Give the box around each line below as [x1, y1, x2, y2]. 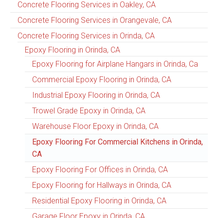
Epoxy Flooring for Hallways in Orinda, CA [32, 180, 171, 190]
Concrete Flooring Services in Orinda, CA [18, 31, 155, 40]
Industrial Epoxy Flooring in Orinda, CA [32, 90, 160, 100]
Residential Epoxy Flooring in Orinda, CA [32, 196, 166, 205]
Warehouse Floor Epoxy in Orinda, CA [32, 121, 159, 131]
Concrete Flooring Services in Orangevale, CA [18, 15, 172, 25]
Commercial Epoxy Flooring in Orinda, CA [32, 74, 171, 84]
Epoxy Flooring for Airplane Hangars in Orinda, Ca [32, 59, 198, 69]
